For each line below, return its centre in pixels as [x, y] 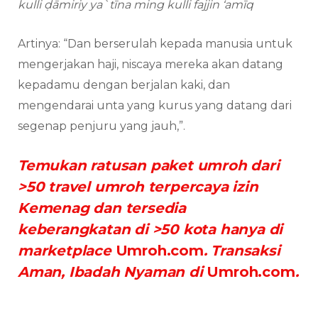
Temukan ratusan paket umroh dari [149, 166]
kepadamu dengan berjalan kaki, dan [124, 85]
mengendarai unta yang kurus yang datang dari [155, 106]
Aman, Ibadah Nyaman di [113, 272]
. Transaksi [242, 251]
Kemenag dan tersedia [102, 208]
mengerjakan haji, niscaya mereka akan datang [150, 65]
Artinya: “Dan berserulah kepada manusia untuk [155, 44]
